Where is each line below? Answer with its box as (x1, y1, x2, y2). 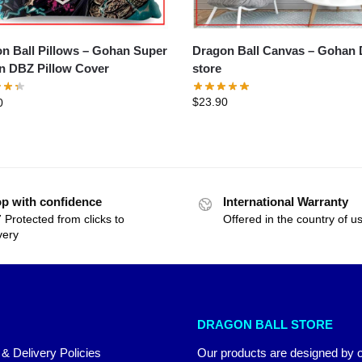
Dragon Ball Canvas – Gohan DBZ (192, 43, 318, 57)
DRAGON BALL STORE (197, 318, 333, 332)
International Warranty (223, 194, 348, 208)
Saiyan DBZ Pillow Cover (36, 61, 109, 75)
